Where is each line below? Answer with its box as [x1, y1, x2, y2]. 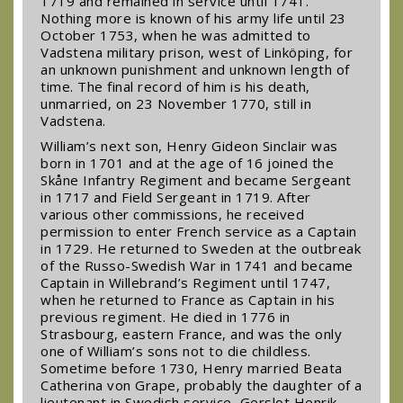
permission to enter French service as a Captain [40, 222, 357, 240]
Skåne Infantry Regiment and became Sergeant [40, 171, 352, 189]
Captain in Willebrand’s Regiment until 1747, [40, 273, 330, 291]
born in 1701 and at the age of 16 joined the [40, 154, 334, 172]
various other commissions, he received [40, 205, 304, 223]
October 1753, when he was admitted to [40, 25, 311, 44]
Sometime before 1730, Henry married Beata [40, 359, 343, 377]
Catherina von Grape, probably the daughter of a [40, 376, 363, 394]
